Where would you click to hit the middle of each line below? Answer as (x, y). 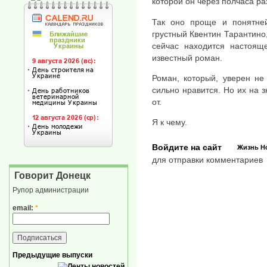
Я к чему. (170, 122)
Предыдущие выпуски (52, 255)
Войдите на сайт (187, 147)
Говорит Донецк (52, 176)
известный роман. (187, 58)
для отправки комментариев (207, 159)
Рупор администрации (51, 190)
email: (24, 208)
